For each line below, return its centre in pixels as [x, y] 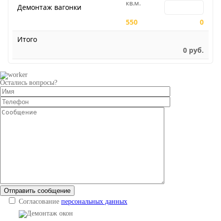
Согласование [40, 202]
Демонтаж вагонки [49, 7]
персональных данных [94, 202]
